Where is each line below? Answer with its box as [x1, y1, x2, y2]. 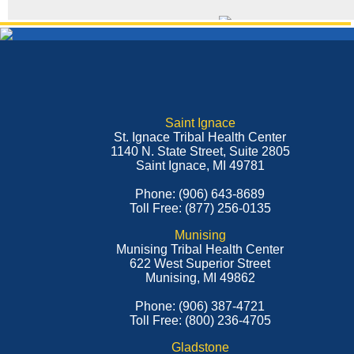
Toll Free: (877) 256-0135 [129, 201, 271, 215]
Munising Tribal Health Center [116, 243, 284, 256]
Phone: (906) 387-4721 [135, 299, 265, 313]
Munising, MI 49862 [145, 271, 255, 284]
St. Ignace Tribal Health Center [114, 130, 287, 144]
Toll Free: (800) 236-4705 [129, 314, 271, 327]
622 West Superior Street [130, 257, 271, 270]
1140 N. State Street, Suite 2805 [110, 145, 290, 158]
